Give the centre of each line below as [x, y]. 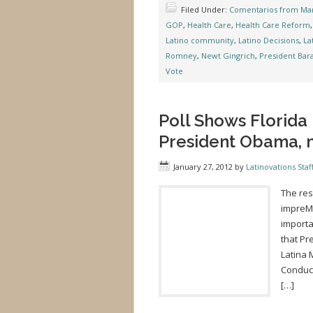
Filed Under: [205, 9]
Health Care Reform [273, 25]
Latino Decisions [269, 40]
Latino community [200, 40]
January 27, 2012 [203, 167]
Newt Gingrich [228, 56]
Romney [181, 56]
